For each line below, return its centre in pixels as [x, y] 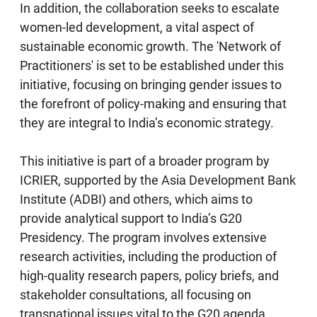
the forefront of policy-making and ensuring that [154, 103]
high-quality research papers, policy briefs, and [150, 275]
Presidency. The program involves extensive [144, 237]
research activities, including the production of [149, 256]
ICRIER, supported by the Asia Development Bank [158, 180]
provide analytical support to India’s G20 [131, 218]
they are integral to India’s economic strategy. [147, 122]
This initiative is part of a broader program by [145, 161]
